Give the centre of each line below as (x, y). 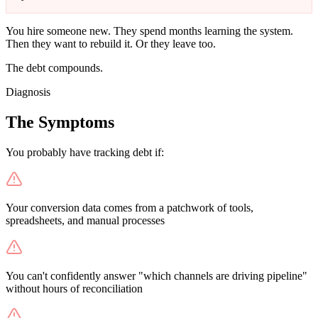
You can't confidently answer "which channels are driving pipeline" (157, 276)
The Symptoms (60, 122)
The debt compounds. (54, 68)
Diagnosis (28, 92)
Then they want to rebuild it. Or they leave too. (111, 44)
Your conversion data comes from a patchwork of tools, (130, 208)
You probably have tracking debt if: (85, 153)
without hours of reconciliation (74, 289)
